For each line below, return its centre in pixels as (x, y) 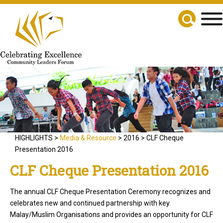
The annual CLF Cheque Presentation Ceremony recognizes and (110, 192)
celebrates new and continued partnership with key (90, 203)
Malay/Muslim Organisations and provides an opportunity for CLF (111, 215)
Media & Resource (88, 138)
